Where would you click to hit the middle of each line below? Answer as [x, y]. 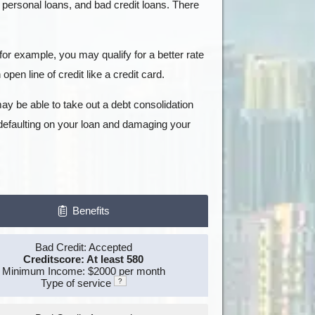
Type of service [77, 283]
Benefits [91, 211]
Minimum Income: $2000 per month [83, 271]
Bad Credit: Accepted [83, 247]
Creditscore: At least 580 [83, 259]
